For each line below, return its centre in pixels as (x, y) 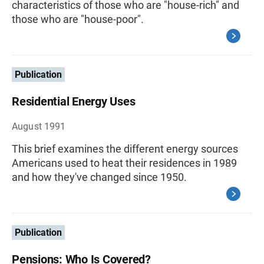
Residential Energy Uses (74, 101)
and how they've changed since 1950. (99, 177)
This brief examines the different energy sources (125, 149)
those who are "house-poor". (78, 19)
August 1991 (39, 126)
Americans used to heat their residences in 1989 (124, 163)
